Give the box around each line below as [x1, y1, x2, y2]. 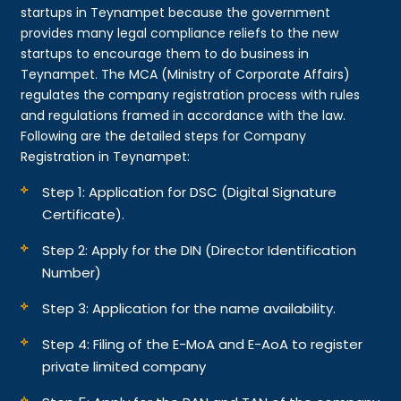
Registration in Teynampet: [21, 147, 191, 166]
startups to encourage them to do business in [21, 44, 310, 63]
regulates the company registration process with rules [21, 85, 361, 104]
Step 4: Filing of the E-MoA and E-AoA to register [42, 334, 363, 354]
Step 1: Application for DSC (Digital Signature [42, 182, 337, 201]
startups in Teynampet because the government [21, 3, 331, 21]
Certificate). [42, 204, 125, 224]
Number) [42, 262, 102, 282]
